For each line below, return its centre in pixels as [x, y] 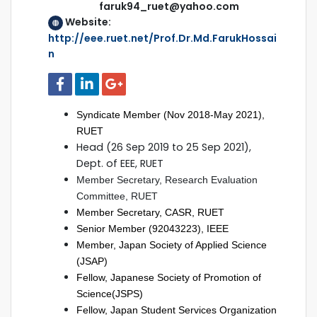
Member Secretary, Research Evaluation [167, 179]
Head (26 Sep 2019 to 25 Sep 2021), [164, 147]
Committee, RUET [117, 196]
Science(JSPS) [110, 293]
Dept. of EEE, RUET [120, 163]
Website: [89, 22]
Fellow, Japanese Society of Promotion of [169, 277]
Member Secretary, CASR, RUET [150, 212]
